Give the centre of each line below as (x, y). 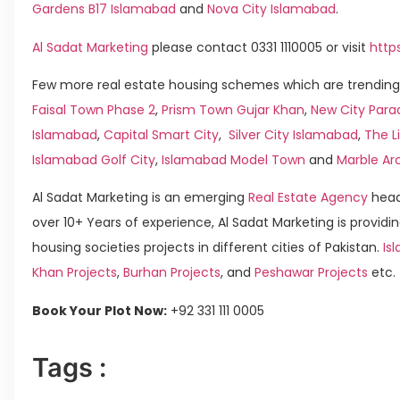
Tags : (69, 368)
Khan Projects (75, 273)
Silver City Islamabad (293, 134)
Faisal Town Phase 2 (94, 109)
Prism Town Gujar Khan (233, 109)
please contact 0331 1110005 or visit (259, 47)
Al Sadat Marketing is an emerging (138, 198)
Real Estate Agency (306, 198)
